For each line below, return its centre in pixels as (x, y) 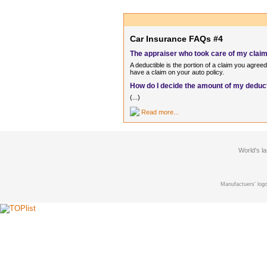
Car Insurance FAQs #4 (177, 39)
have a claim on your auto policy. (177, 72)
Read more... (160, 112)
